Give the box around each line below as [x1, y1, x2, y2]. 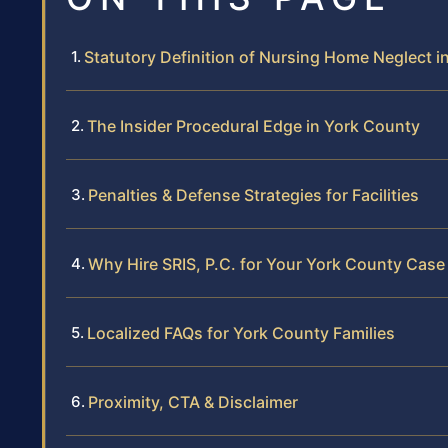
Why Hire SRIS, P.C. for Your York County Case [88, 254, 445, 275]
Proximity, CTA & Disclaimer [88, 392, 298, 413]
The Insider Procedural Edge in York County [87, 116, 420, 137]
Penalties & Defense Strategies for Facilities [88, 185, 419, 206]
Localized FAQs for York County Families [87, 323, 395, 344]
